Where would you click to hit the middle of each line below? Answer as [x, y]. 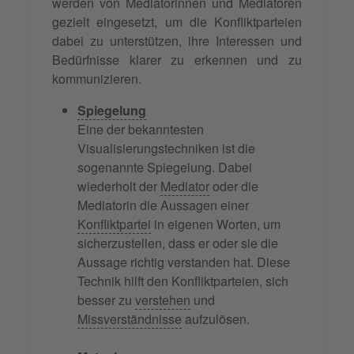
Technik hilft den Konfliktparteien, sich [183, 281]
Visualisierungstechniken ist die [166, 149]
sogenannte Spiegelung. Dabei [165, 168]
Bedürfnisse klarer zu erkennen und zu [177, 60]
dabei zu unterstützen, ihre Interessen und [177, 41]
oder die [234, 186]
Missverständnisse [130, 319]
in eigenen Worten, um [216, 224]
